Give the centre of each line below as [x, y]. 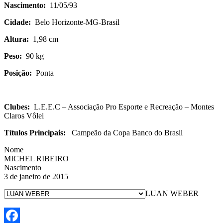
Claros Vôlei [24, 116]
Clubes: [17, 107]
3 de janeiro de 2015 [36, 176]
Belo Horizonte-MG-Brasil [75, 22]
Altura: [16, 39]
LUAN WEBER [172, 193]
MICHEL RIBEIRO [36, 159]
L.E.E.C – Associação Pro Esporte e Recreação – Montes [122, 107]
